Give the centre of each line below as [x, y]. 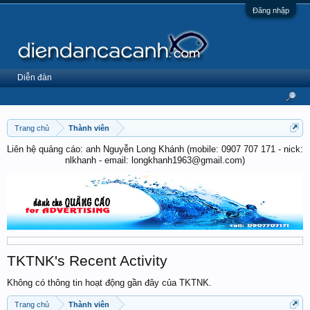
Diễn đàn [35, 77]
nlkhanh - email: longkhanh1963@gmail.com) [155, 160]
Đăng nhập [271, 10]
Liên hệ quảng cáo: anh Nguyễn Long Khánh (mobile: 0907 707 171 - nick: [155, 149]
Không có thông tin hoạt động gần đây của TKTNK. [109, 282]
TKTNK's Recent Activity [87, 261]
